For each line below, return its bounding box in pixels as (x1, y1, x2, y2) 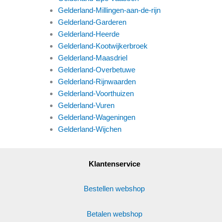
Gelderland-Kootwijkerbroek (58, 41, 148, 50)
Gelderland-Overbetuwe (58, 65, 135, 74)
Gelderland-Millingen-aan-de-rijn (58, 5, 161, 14)
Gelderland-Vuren (58, 101, 114, 110)
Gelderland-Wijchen (58, 124, 121, 133)
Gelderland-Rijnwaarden (58, 77, 136, 86)
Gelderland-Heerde (58, 29, 119, 38)
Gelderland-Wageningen (58, 112, 135, 121)
